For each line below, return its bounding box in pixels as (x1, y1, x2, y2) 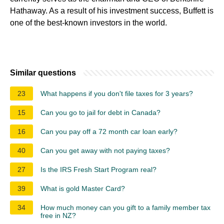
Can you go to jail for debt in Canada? (40, 108, 160, 116)
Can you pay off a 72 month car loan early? (40, 127, 177, 135)
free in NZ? (40, 211, 76, 219)
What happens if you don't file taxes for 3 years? (40, 89, 193, 97)
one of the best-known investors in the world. (10, 18, 167, 27)
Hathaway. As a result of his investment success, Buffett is (10, 6, 213, 15)
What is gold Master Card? (40, 184, 125, 192)
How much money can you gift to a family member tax (40, 203, 210, 211)
